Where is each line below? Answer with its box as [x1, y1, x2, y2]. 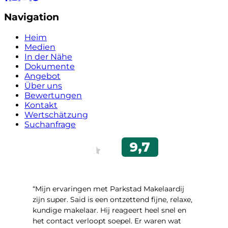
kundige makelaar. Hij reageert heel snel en [33, 205, 186, 215]
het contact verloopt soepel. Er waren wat [33, 216, 181, 225]
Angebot [24, 71, 61, 81]
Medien [24, 42, 55, 52]
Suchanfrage [24, 119, 76, 129]
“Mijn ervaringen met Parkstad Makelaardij [33, 184, 184, 193]
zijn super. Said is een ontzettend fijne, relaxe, [33, 194, 192, 204]
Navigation [4, 11, 59, 23]
